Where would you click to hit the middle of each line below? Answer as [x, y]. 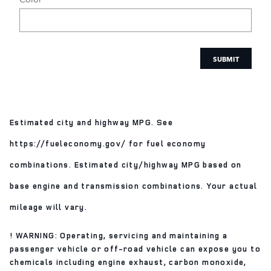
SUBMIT [226, 58]
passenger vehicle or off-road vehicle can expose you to [135, 249]
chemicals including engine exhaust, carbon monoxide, [128, 262]
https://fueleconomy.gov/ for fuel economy [108, 144]
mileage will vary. [49, 207]
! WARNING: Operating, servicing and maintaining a [119, 236]
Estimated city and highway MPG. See [91, 122]
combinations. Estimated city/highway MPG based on [126, 165]
